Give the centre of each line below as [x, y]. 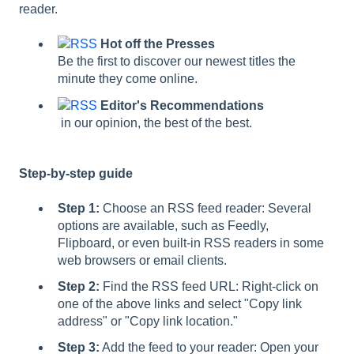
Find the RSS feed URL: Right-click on [209, 287]
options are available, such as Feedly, [163, 225]
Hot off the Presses [158, 44]
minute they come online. [128, 79]
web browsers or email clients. [142, 260]
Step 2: [79, 287]
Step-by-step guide [76, 173]
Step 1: [79, 208]
